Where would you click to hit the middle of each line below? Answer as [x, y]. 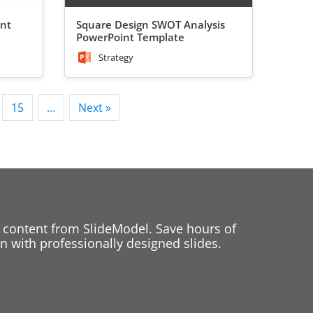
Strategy [116, 58]
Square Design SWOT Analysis [151, 25]
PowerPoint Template [130, 37]
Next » [95, 108]
